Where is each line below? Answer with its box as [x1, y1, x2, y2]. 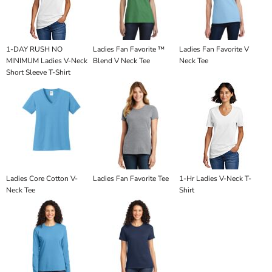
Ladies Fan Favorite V [179, 44, 250, 54]
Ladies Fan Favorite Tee [92, 174, 169, 183]
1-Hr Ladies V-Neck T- [179, 174, 252, 183]
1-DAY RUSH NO [6, 44, 63, 54]
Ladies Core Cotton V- [6, 174, 78, 183]
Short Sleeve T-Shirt [6, 67, 70, 77]
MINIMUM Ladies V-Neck [6, 56, 87, 66]
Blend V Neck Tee [92, 56, 150, 66]
